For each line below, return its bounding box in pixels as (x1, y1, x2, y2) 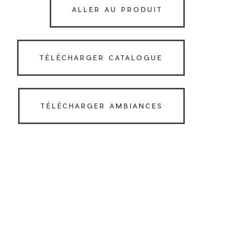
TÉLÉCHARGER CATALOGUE (39, 54, 163, 62)
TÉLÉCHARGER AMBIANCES (40, 102, 163, 110)
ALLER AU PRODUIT (72, 6, 163, 14)
